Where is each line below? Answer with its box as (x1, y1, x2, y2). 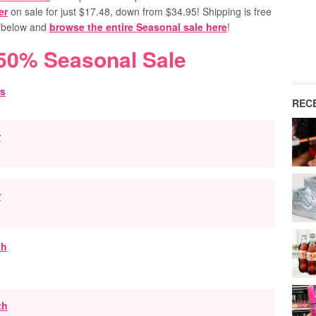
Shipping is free (202, 4, 272, 18)
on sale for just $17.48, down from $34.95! (8, 4, 202, 18)
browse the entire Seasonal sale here (49, 20, 227, 34)
